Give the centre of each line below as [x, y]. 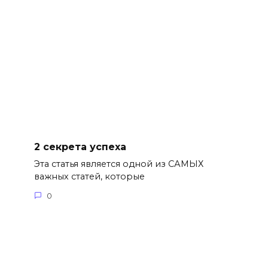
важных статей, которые [89, 177]
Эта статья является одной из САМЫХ [118, 164]
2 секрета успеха [80, 147]
